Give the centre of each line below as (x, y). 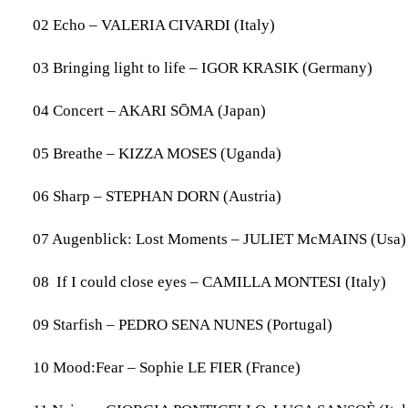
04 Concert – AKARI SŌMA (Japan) (149, 111)
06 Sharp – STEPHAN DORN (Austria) (157, 196)
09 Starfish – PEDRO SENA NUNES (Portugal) (183, 325)
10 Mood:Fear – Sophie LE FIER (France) (167, 367)
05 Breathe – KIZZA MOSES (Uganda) (157, 153)
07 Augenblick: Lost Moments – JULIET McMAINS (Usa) (219, 239)
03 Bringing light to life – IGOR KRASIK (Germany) (203, 68)
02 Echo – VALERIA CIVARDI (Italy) (154, 25)
